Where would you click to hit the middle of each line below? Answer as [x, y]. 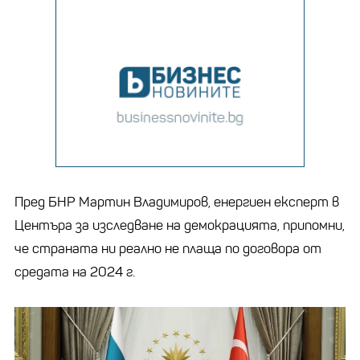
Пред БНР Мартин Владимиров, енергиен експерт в [177, 202]
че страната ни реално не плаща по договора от [168, 248]
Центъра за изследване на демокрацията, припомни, [180, 225]
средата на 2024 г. [75, 272]
